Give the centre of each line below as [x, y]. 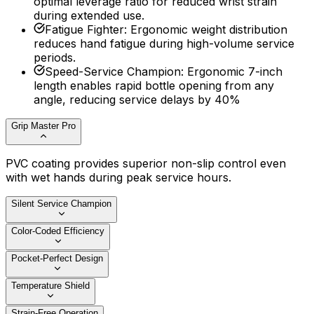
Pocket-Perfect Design [57, 259]
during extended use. [89, 16]
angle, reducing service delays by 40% [137, 100]
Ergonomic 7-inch [235, 72]
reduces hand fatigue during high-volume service [164, 44]
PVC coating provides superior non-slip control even [146, 164]
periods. [55, 58]
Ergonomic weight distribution [209, 30]
